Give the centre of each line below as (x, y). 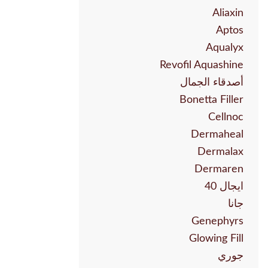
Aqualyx (225, 48)
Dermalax (220, 152)
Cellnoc (226, 118)
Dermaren (219, 170)
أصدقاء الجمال (212, 83)
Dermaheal (217, 135)
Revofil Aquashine (202, 66)
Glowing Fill (216, 239)
